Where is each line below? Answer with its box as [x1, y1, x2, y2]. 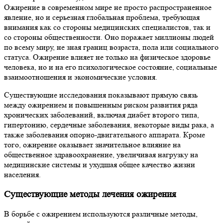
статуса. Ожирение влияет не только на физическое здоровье [4, 52, 211, 62]
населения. [4, 170, 41, 179]
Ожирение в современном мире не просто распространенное [4, 2, 212, 12]
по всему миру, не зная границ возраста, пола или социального [4, 42, 219, 52]
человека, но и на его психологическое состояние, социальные [4, 62, 217, 72]
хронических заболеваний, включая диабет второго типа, [4, 110, 199, 119]
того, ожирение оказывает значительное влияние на [4, 140, 181, 149]
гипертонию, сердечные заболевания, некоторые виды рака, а [4, 120, 214, 129]
